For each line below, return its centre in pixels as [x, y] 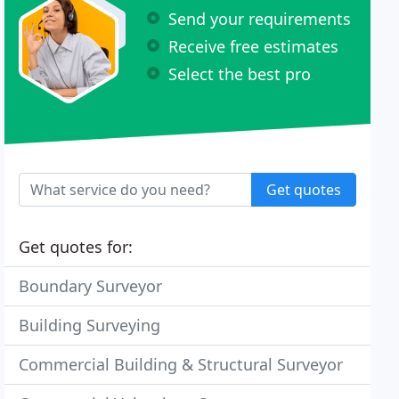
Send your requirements [260, 18]
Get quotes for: [76, 247]
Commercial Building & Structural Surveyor [181, 364]
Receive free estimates [254, 46]
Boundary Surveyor [91, 286]
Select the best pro [240, 73]
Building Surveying [90, 325]
